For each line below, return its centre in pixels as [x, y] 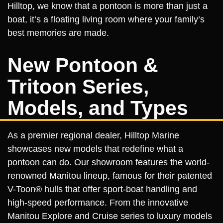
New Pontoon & [83, 65]
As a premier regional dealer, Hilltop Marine [93, 135]
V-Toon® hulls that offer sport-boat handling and [102, 189]
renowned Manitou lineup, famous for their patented [110, 176]
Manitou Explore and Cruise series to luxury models [110, 216]
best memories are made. [58, 33]
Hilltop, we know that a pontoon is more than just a [108, 6]
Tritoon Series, [78, 87]
